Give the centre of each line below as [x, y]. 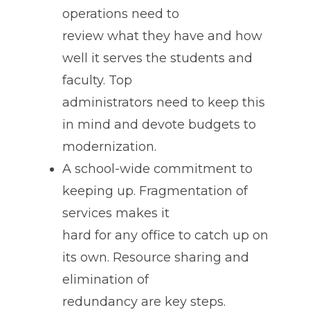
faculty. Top [97, 80]
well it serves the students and [157, 58]
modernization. [109, 146]
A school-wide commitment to [157, 168]
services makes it [116, 213]
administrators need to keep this [164, 102]
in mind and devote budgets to [159, 124]
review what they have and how [162, 36]
